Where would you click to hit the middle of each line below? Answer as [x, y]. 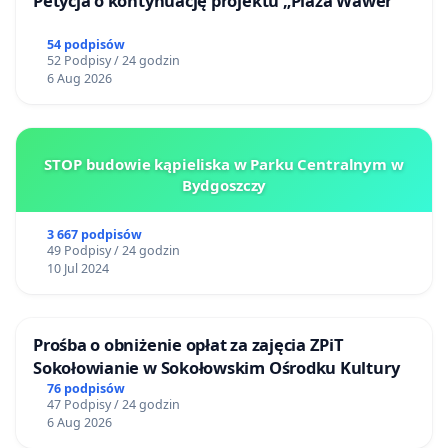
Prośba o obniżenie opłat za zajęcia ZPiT [188, 344]
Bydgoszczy [224, 184]
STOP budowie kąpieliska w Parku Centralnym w [224, 163]
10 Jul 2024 [77, 268]
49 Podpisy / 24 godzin [113, 250]
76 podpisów [85, 388]
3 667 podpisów [94, 234]
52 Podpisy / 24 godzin [113, 60]
